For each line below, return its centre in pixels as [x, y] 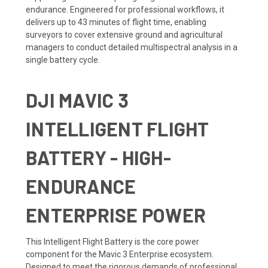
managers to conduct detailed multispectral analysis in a [132, 47]
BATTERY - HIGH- [98, 157]
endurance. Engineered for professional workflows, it [125, 9]
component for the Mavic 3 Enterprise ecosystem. [120, 254]
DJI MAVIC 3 [77, 100]
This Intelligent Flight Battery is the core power [112, 241]
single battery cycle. [63, 60]
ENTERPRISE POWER [116, 214]
